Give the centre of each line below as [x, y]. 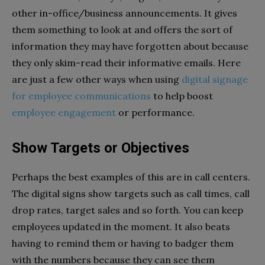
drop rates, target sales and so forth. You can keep [127, 210]
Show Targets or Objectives [101, 148]
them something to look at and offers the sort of [122, 29]
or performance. [155, 112]
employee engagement [64, 112]
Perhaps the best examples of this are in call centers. [131, 177]
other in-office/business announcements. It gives [125, 13]
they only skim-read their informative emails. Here [126, 62]
